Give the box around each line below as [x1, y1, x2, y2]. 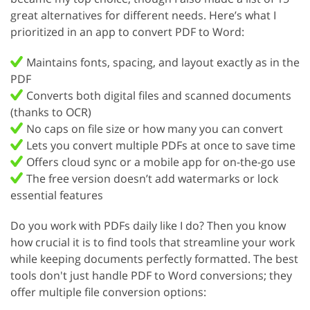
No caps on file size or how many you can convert [26, 120, 283, 136]
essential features [10, 187, 103, 203]
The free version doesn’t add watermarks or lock [26, 170, 278, 186]
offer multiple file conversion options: [10, 284, 206, 300]
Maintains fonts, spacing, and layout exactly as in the [26, 54, 300, 70]
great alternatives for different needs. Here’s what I [10, 7, 276, 23]
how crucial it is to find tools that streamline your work [10, 234, 295, 250]
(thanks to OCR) [10, 104, 91, 120]
